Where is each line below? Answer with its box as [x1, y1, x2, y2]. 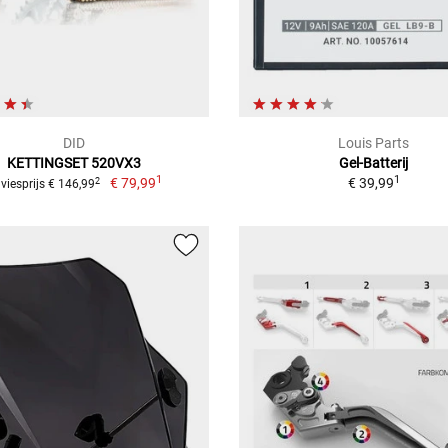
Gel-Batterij [339, 155, 409, 172]
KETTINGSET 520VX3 [6, 155, 141, 172]
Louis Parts [338, 135, 410, 152]
